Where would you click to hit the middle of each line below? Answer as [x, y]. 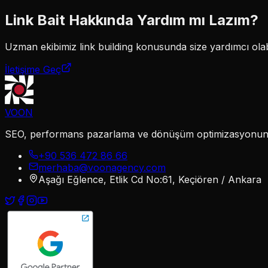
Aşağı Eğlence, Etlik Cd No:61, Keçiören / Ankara [150, 179]
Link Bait [35, 20]
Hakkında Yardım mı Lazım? [162, 20]
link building [106, 46]
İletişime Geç [33, 69]
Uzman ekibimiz [42, 46]
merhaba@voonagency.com [102, 167]
